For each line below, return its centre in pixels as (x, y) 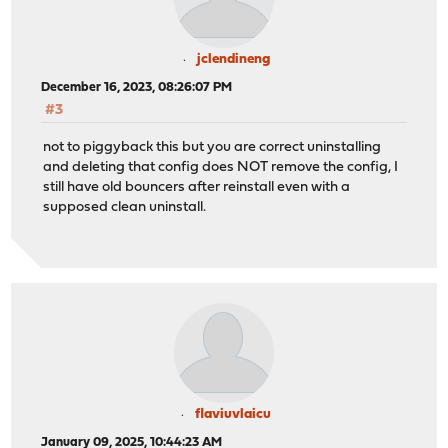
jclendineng (233, 60)
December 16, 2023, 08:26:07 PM (137, 88)
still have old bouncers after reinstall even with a (197, 187)
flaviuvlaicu (233, 415)
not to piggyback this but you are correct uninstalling (212, 147)
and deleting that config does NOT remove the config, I (221, 167)
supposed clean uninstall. (125, 207)
